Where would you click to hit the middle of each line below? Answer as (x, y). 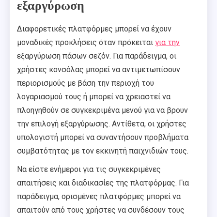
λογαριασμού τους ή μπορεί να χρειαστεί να (94, 96)
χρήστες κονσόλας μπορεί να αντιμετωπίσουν (99, 69)
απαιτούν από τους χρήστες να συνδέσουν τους (101, 210)
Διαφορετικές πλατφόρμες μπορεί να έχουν (94, 29)
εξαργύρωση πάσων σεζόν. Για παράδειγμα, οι (97, 56)
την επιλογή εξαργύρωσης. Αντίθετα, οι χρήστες (102, 124)
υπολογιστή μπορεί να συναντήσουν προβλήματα (103, 137)
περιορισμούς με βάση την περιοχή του (85, 83)
